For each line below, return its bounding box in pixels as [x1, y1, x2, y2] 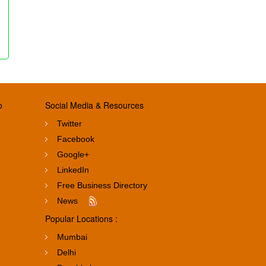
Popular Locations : [45, 212, 118, 224]
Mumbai [57, 232, 87, 242]
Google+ [57, 149, 89, 159]
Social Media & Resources [45, 99, 144, 111]
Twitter [57, 118, 82, 128]
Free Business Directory [57, 180, 147, 190]
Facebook [57, 134, 94, 144]
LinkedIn [57, 164, 89, 175]
